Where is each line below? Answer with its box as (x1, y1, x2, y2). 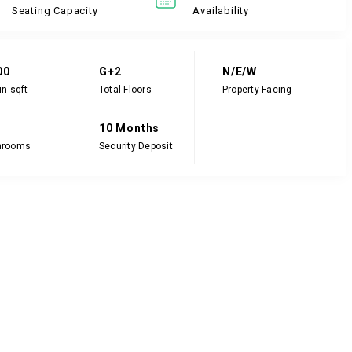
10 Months (98, 121, 160, 134)
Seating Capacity (11, 4, 98, 16)
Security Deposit (98, 140, 173, 152)
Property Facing (222, 83, 292, 95)
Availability (192, 4, 250, 16)
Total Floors (98, 83, 152, 95)
